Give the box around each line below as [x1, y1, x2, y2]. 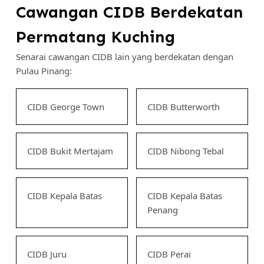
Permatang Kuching [15, 27, 175, 47]
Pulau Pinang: [15, 64, 72, 77]
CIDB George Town [27, 100, 104, 113]
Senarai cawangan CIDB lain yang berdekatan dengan [15, 50, 233, 62]
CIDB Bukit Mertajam [27, 145, 113, 157]
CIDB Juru [27, 248, 67, 260]
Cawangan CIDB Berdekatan [15, 2, 243, 22]
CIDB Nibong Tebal [147, 145, 224, 157]
